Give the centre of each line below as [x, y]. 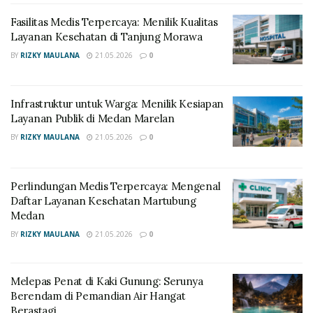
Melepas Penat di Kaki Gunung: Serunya [107, 281]
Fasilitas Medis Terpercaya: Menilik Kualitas [114, 22]
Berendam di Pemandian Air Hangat [98, 296]
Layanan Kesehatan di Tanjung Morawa [107, 36]
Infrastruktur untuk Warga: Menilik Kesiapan [117, 104]
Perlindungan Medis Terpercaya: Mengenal [116, 186]
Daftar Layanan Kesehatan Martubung [103, 201]
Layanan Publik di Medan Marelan [93, 119]
